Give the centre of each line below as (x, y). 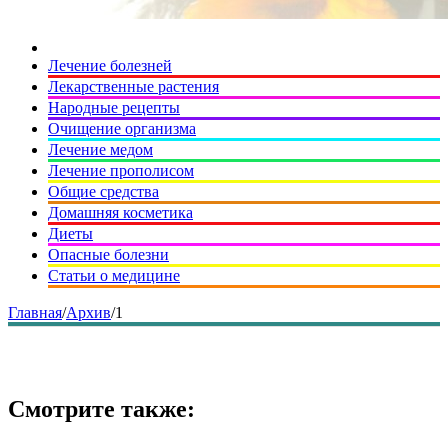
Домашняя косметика (120, 212)
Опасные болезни (108, 254)
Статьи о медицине (114, 275)
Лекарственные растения (133, 86)
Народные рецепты (114, 107)
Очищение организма (122, 128)
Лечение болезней (110, 65)
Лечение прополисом (121, 170)
